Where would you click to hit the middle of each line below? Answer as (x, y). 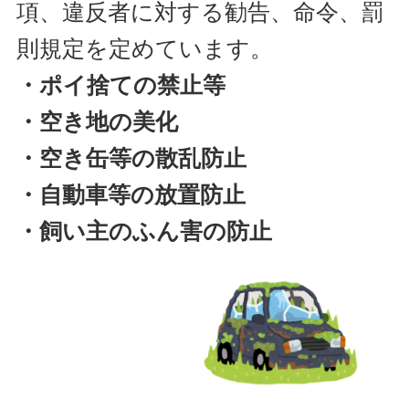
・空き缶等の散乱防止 (131, 158)
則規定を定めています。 (144, 49)
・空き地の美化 (97, 122)
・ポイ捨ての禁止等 (121, 85)
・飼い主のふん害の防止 (144, 231)
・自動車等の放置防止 (131, 195)
